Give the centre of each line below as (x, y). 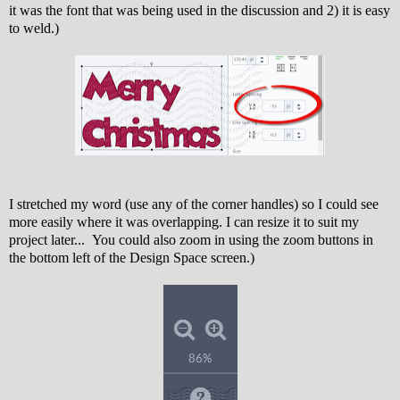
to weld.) (34, 28)
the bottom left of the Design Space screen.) (132, 257)
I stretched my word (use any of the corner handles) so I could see (194, 204)
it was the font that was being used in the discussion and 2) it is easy (200, 10)
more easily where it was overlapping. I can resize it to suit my (184, 221)
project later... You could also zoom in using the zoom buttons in (191, 239)
